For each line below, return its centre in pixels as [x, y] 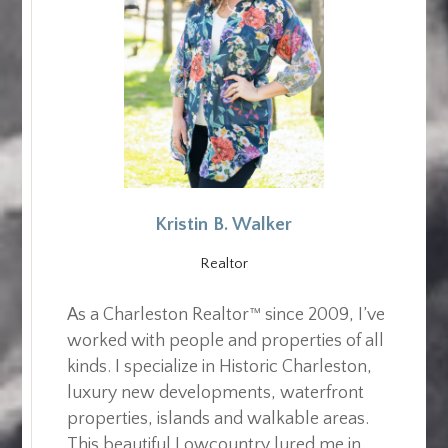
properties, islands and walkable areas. [218, 418]
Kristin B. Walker [224, 224]
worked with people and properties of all [226, 340]
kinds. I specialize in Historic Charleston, [220, 366]
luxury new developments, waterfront [216, 392]
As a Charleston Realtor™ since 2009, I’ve [226, 314]
